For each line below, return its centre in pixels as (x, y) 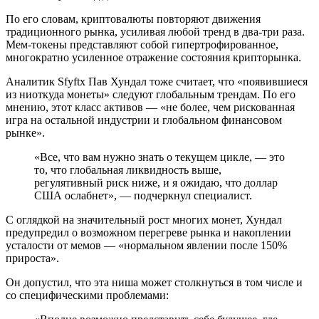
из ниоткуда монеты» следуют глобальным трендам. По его (151, 94)
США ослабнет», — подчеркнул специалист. (143, 195)
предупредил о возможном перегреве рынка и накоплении (148, 232)
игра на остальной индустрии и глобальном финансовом (144, 120)
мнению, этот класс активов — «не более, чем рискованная (150, 107)
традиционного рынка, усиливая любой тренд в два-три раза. (155, 31)
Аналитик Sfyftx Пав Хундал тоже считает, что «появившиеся (157, 81)
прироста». (32, 258)
